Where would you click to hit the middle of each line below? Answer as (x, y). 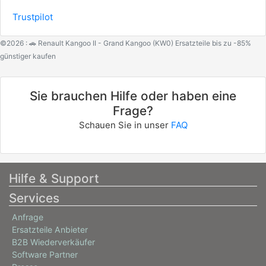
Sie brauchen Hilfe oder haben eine (133, 96)
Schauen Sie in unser (125, 125)
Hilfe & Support (54, 178)
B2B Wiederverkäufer (53, 242)
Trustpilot (33, 17)
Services (34, 198)
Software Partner (45, 254)
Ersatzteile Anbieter (50, 229)
